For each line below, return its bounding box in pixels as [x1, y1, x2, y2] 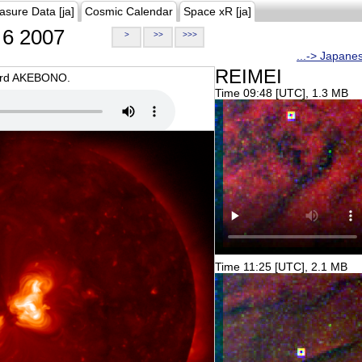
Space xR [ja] [183, 5, 251, 18]
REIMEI [215, 65, 282, 87]
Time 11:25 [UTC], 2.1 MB [215, 260, 347, 273]
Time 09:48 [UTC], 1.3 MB [215, 86, 348, 99]
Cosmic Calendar [85, 5, 173, 18]
